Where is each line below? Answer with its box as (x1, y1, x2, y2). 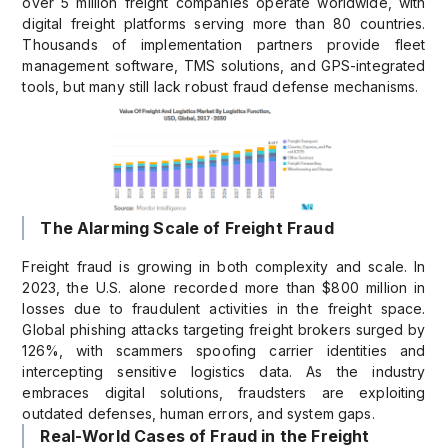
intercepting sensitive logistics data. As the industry (22, 363, 426, 381)
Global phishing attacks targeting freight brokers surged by (22, 321, 426, 339)
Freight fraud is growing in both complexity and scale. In (22, 258, 426, 276)
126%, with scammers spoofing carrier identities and (22, 342, 426, 360)
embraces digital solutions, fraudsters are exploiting (22, 384, 426, 402)
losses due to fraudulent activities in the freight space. (22, 300, 426, 318)
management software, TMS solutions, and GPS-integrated (22, 57, 426, 74)
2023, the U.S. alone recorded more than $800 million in (22, 279, 426, 297)
